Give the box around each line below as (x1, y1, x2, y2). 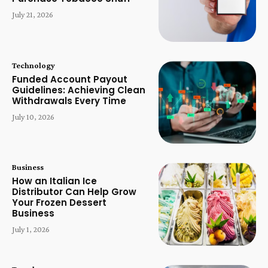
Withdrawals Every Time (12, 94, 126, 107)
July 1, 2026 (12, 224, 50, 234)
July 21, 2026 (12, 10, 53, 19)
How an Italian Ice (12, 175, 97, 188)
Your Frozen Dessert (12, 196, 106, 209)
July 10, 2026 (12, 111, 54, 121)
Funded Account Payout (12, 72, 127, 86)
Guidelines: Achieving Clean (12, 83, 145, 96)
